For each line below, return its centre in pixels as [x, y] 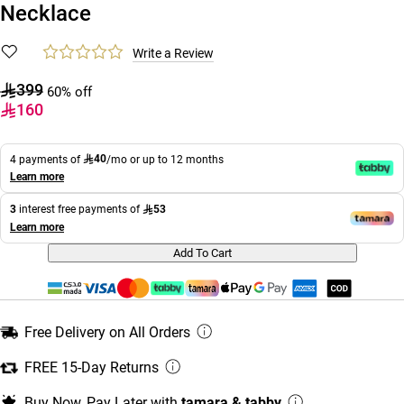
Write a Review [173, 53]
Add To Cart [202, 253]
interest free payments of [79, 210]
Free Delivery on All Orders [107, 333]
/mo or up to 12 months [165, 159]
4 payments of [46, 159]
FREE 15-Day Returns [92, 368]
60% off [69, 92]
